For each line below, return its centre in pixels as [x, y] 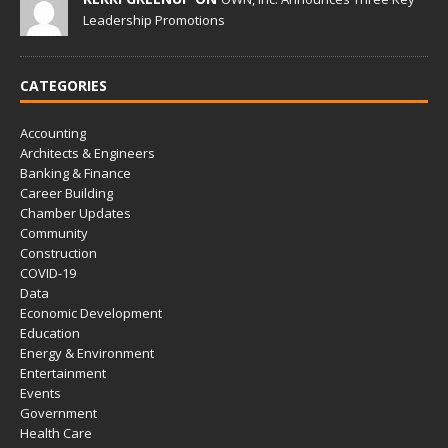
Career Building [66, 193]
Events [40, 393]
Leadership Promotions [154, 20]
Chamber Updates [75, 213]
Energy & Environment [87, 353]
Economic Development [91, 313]
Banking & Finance [75, 173]
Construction [58, 253]
